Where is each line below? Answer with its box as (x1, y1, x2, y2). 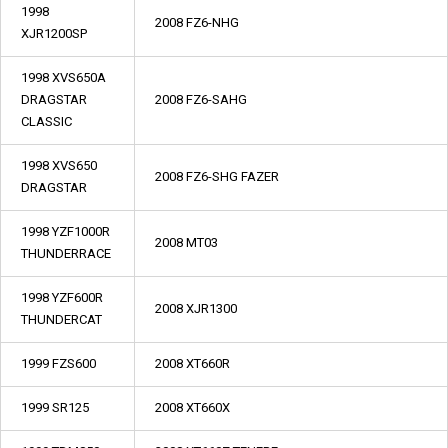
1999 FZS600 (21, 356, 96, 371)
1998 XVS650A (21, 70, 106, 85)
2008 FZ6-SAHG (155, 92, 247, 107)
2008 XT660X (155, 400, 230, 415)
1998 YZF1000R (21, 224, 110, 239)
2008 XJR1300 (155, 301, 237, 316)
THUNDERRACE (21, 246, 111, 261)
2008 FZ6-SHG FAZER (155, 169, 279, 184)
